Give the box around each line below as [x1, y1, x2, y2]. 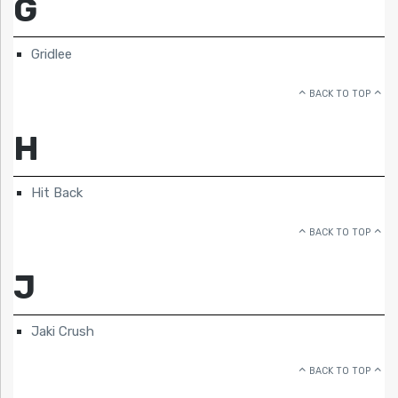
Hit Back [31, 185, 83, 202]
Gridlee [31, 45, 72, 62]
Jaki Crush [31, 323, 94, 340]
